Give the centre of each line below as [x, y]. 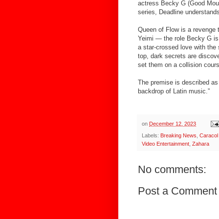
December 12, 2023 [173, 123]
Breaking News [178, 136]
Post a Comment [177, 191]
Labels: [151, 136]
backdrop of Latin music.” [174, 91]
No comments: [172, 170]
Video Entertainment [165, 144]
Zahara [201, 144]
